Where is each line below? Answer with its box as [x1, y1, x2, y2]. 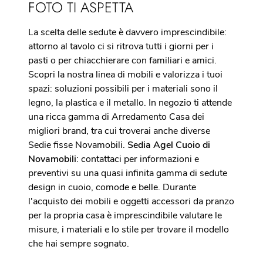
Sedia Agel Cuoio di [127, 139, 210, 151]
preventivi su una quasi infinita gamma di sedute [28, 167, 227, 180]
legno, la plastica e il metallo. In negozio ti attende [28, 96, 232, 109]
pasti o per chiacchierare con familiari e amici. [28, 54, 217, 67]
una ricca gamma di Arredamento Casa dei [28, 110, 204, 123]
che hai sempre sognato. [28, 237, 129, 250]
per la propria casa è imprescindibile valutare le [28, 209, 222, 222]
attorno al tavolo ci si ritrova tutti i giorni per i [28, 40, 214, 53]
